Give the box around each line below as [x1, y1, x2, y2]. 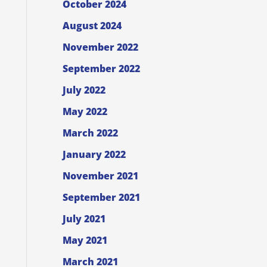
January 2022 [62, 148, 126, 162]
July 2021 [62, 212, 105, 226]
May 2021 [62, 234, 107, 247]
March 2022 [62, 126, 118, 140]
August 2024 [62, 19, 122, 33]
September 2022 [62, 62, 140, 76]
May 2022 [62, 105, 107, 119]
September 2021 [62, 191, 140, 204]
